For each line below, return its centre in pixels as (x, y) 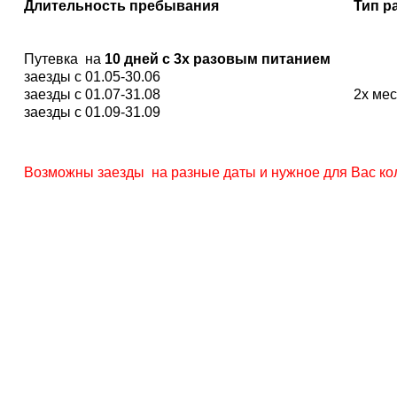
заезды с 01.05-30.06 (93, 77)
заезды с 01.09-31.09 (93, 113)
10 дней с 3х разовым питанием (218, 59)
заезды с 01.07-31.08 (93, 95)
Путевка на (65, 59)
